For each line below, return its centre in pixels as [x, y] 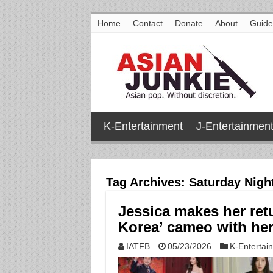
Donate [189, 23]
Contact [147, 23]
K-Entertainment [143, 126]
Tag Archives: [147, 182]
